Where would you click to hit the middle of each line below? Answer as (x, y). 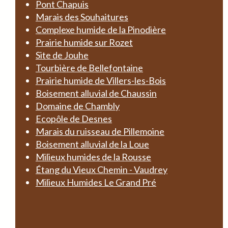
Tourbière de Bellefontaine (89, 68)
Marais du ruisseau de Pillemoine (100, 131)
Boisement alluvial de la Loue (92, 144)
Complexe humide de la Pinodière (101, 30)
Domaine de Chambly (78, 106)
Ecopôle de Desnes (74, 119)
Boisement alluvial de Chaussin (96, 93)
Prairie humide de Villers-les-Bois (101, 80)
